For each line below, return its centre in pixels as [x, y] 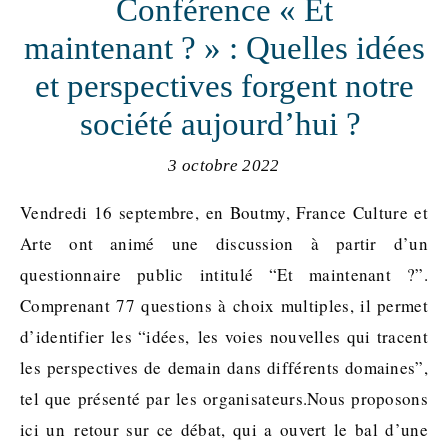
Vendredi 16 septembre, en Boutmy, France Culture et [26, 213]
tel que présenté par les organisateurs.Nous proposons [224, 399]
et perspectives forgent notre [224, 86]
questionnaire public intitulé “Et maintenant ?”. [224, 275]
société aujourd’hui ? [224, 124]
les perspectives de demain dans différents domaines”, [224, 368]
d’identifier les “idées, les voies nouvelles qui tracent [224, 337]
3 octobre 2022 [224, 166]
